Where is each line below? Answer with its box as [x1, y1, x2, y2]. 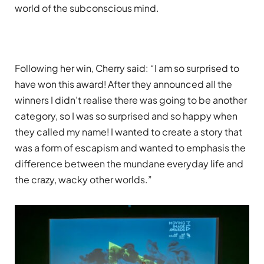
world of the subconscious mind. [15, 2, 159, 15]
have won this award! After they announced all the [15, 77, 232, 90]
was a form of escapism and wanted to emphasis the [15, 141, 246, 154]
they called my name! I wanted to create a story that [15, 125, 242, 138]
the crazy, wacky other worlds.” [15, 173, 152, 186]
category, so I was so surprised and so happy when [15, 109, 237, 122]
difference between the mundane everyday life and [15, 157, 243, 170]
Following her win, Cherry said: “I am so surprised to [15, 61, 239, 74]
